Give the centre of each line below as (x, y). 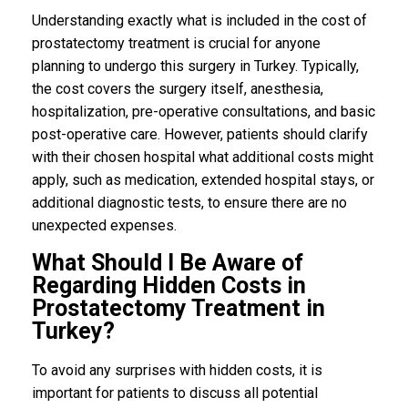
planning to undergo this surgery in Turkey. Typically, (195, 66)
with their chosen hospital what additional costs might (202, 158)
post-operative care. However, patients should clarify (199, 135)
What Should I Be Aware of (167, 263)
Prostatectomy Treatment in (178, 309)
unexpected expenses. (104, 226)
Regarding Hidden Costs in (168, 286)
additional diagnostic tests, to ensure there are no (189, 203)
